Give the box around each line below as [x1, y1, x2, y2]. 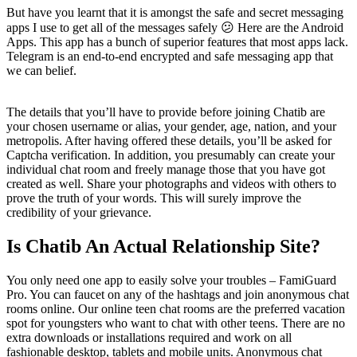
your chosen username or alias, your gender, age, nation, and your [6, 119, 336, 133]
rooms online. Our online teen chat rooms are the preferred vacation [6, 301, 345, 316]
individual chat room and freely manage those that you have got [6, 162, 325, 176]
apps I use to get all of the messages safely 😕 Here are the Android [6, 20, 343, 34]
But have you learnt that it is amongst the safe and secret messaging [6, 5, 343, 19]
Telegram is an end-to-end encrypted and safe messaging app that [6, 49, 333, 63]
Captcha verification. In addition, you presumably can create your [6, 147, 335, 162]
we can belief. [6, 63, 76, 77]
